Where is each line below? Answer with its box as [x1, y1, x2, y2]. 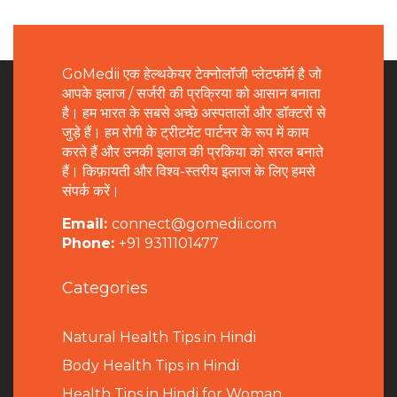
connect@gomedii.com [112, 214, 276, 232]
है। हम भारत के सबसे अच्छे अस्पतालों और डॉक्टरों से [62, 104, 326, 121]
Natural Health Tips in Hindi [62, 328, 256, 346]
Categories [62, 277, 148, 298]
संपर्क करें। [62, 182, 120, 199]
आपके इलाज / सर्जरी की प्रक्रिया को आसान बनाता [62, 84, 321, 102]
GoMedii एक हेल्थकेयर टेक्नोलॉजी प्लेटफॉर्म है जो [62, 65, 322, 82]
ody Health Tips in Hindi [73, 356, 239, 374]
